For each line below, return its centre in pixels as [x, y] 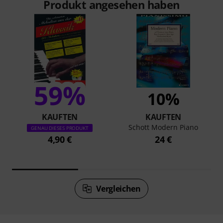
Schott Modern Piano [163, 127]
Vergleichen [118, 189]
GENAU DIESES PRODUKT [60, 128]
